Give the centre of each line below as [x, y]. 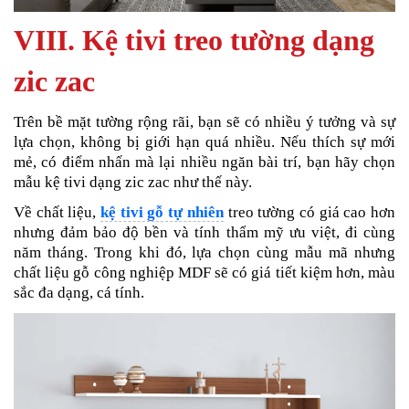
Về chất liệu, [58, 212]
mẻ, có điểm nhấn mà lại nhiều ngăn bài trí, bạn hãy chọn [204, 163]
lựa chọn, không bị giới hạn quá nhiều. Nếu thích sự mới [204, 142]
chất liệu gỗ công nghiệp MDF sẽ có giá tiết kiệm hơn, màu [204, 272]
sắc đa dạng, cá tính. [81, 292]
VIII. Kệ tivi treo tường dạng [194, 41]
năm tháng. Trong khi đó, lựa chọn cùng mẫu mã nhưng [204, 252]
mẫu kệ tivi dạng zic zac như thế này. [133, 183]
